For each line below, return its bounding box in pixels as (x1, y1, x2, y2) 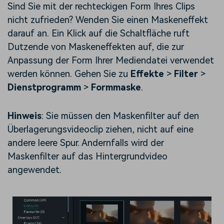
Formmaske (91, 81, 141, 92)
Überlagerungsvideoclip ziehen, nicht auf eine (7, 123, 193, 134)
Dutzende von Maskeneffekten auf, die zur (7, 41, 184, 52)
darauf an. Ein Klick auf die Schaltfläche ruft (7, 27, 189, 38)
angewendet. (7, 164, 61, 175)
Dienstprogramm (7, 81, 81, 92)
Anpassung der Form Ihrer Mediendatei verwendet (7, 54, 214, 65)
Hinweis (7, 110, 41, 121)
